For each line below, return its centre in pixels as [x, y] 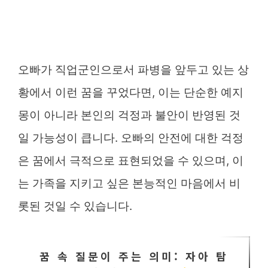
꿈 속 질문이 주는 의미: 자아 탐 [134, 256]
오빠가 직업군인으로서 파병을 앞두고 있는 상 [133, 70]
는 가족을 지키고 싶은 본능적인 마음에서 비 [129, 183]
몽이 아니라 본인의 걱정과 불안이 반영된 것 [129, 115]
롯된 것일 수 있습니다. [75, 206]
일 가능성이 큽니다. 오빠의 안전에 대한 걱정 [131, 138]
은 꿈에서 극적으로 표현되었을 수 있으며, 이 [131, 161]
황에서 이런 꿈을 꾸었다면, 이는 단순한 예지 [131, 92]
